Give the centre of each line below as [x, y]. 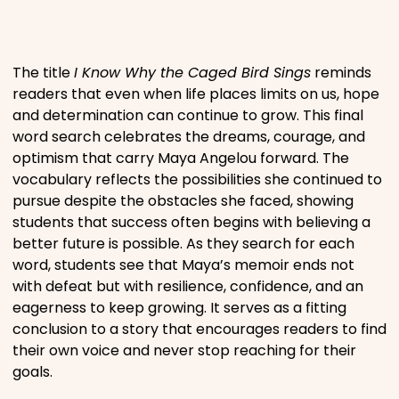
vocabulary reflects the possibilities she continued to [197, 179]
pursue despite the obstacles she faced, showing [183, 200]
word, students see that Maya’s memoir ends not [183, 265]
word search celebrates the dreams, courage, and [189, 136]
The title [43, 72]
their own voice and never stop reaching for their [184, 350]
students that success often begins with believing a [191, 222]
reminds [341, 72]
